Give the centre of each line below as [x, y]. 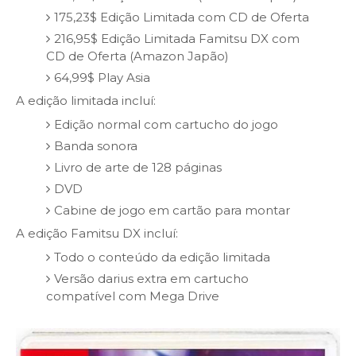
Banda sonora [95, 145]
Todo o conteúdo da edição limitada [162, 257]
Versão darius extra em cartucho [151, 278]
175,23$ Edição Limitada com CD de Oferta [181, 17]
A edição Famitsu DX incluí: [97, 234]
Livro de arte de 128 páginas [137, 167]
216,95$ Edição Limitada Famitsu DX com [176, 38]
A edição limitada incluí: [86, 101]
